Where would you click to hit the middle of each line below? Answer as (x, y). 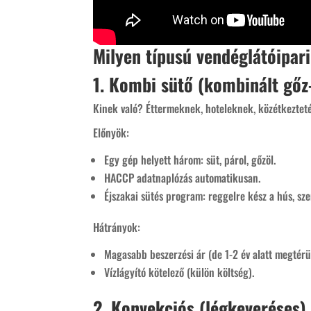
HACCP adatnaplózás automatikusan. (183, 177)
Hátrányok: (117, 227)
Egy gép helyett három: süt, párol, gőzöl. (190, 159)
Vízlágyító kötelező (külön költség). (179, 272)
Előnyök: (111, 132)
